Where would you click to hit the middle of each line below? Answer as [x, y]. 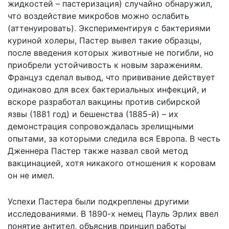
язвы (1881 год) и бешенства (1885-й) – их [93, 114]
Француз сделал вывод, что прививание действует [111, 77]
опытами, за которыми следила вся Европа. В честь [114, 138]
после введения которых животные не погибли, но [111, 52]
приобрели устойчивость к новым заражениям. [105, 65]
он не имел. [31, 175]
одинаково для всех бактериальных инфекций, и [107, 89]
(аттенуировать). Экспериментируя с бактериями [109, 28]
